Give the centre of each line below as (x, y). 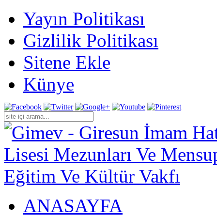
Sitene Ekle (67, 62)
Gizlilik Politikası (91, 40)
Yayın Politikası (84, 19)
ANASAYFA (73, 206)
